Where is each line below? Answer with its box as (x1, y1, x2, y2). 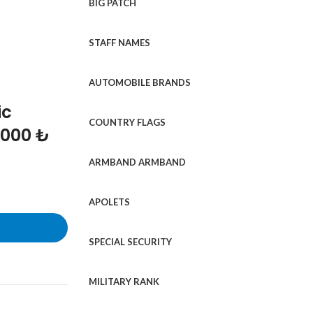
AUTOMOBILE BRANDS (89, 77, 191, 88)
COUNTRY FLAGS (89, 117, 166, 128)
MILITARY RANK (89, 276, 159, 287)
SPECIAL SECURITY (89, 236, 172, 247)
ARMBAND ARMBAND (89, 156, 186, 168)
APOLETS (89, 196, 130, 208)
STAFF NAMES (89, 37, 150, 48)
